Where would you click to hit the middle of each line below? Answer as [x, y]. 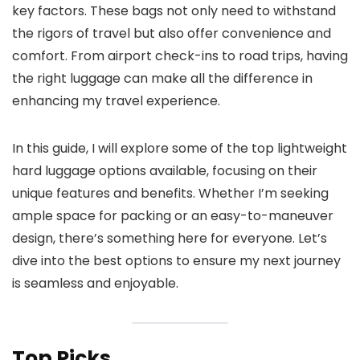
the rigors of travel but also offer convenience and [172, 33]
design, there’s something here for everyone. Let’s [170, 238]
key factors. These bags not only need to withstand [174, 11]
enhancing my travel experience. [116, 101]
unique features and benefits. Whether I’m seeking [170, 193]
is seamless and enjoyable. [95, 283]
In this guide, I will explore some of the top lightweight [180, 148]
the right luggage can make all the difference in [162, 78]
